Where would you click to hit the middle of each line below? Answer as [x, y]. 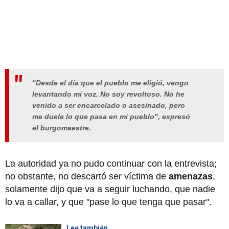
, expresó [174, 117]
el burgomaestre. [62, 128]
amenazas [189, 177]
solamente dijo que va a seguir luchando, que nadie [110, 189]
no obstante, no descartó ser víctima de [86, 177]
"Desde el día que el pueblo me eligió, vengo [110, 83]
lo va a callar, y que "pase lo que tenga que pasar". [111, 202]
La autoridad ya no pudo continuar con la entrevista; [111, 164]
